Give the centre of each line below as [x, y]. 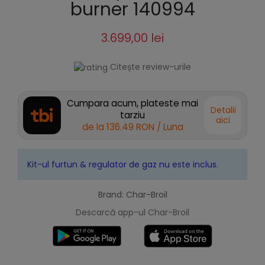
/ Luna [170, 127]
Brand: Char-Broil [132, 195]
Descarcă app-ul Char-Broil [132, 213]
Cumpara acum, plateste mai [132, 104]
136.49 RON [130, 127]
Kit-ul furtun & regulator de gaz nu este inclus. [123, 165]
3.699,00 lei [132, 38]
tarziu [132, 115]
